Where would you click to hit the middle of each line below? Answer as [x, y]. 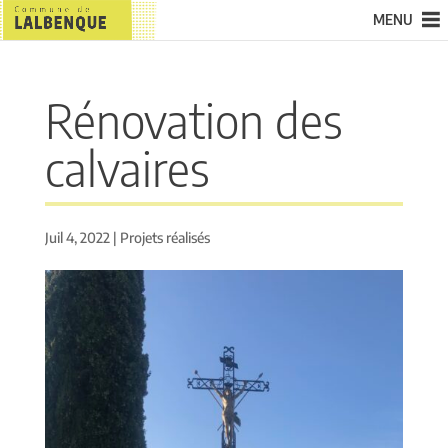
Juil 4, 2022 [77, 237]
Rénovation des [193, 120]
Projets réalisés [164, 237]
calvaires [127, 168]
